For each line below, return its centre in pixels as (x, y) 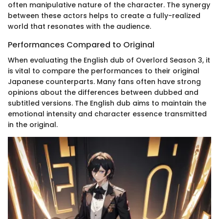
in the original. (33, 124)
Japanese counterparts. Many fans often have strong (104, 81)
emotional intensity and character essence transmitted (107, 114)
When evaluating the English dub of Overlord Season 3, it (109, 60)
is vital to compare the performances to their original (104, 71)
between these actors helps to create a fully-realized (104, 15)
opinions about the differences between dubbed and (103, 92)
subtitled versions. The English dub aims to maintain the (107, 103)
